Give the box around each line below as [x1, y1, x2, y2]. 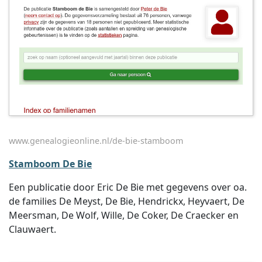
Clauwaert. [9, 223, 56, 236]
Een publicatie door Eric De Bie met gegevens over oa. [9, 181, 247, 194]
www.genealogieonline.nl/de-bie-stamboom [9, 135, 183, 146]
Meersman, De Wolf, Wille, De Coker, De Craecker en [9, 209, 239, 222]
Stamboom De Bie [9, 157, 92, 170]
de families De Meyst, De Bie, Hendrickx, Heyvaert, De [9, 195, 244, 208]
